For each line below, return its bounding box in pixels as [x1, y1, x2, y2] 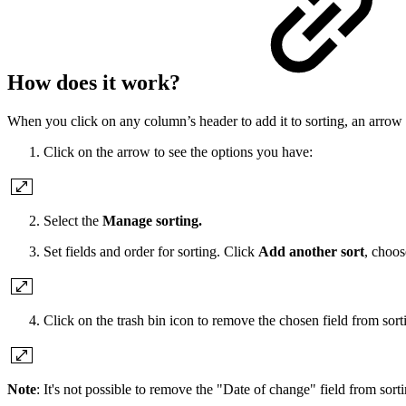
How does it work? [7, 71, 186, 95]
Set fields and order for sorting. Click [43, 244, 258, 260]
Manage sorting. [102, 213, 202, 229]
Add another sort [258, 244, 364, 260]
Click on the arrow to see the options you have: [43, 144, 313, 160]
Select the [43, 213, 102, 229]
